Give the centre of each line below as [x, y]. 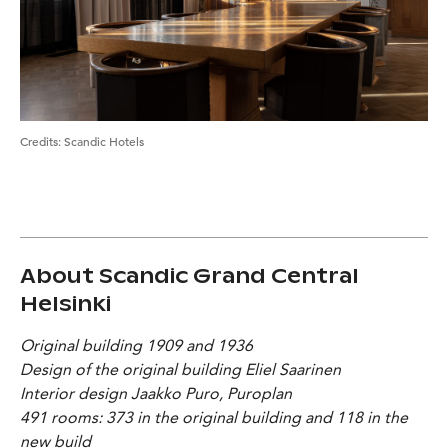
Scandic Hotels [104, 140]
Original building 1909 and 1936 [136, 345]
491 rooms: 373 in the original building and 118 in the [214, 417]
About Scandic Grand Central [189, 275]
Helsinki [65, 303]
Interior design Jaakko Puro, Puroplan [156, 393]
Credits [39, 140]
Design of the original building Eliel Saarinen [180, 369]
